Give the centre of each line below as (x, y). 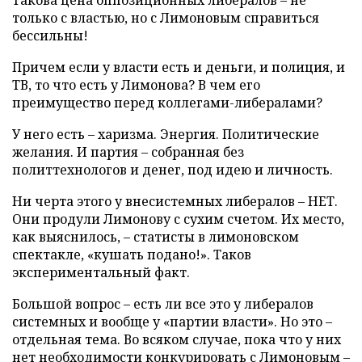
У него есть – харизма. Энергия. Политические (166, 134)
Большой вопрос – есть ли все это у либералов (163, 304)
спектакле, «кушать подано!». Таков (132, 255)
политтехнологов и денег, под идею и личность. (173, 170)
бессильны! (50, 36)
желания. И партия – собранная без (128, 152)
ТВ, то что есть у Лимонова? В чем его (136, 85)
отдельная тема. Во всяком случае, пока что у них (177, 339)
